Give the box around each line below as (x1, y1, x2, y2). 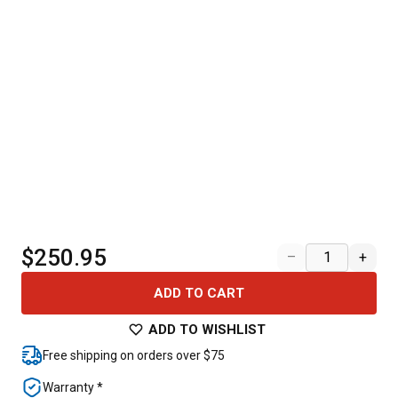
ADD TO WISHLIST (148, 322, 266, 338)
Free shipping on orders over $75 (43, 348, 225, 362)
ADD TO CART (154, 285, 244, 301)
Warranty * (43, 380, 103, 394)
